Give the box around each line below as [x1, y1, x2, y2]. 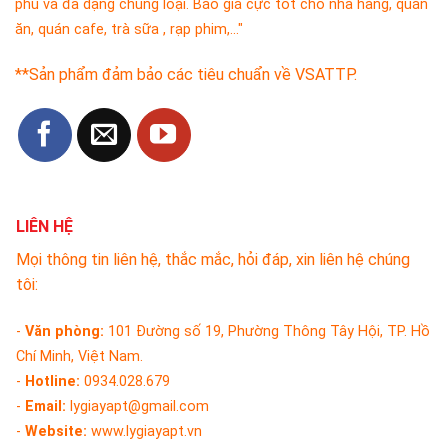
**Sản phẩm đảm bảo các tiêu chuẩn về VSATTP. [15, 65, 357, 85]
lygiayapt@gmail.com [66, 397, 209, 415]
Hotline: [25, 372, 84, 390]
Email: [25, 397, 66, 415]
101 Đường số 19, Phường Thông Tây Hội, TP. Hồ [108, 322, 430, 340]
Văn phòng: [25, 322, 108, 340]
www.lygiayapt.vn [87, 422, 202, 440]
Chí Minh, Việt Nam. [16, 347, 143, 365]
